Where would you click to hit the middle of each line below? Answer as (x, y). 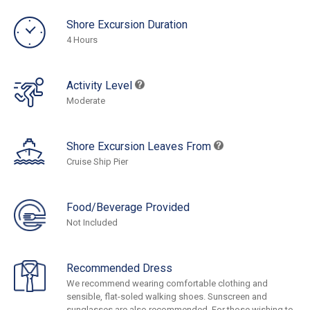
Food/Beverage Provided (128, 208)
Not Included (92, 223)
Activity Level (101, 86)
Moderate (86, 101)
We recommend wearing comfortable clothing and (167, 284)
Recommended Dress (119, 268)
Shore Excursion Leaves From (140, 147)
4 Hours (82, 40)
